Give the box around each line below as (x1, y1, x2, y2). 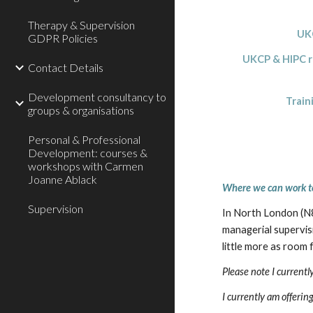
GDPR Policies (28, 31, 98, 45)
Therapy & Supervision (28, 18, 135, 31)
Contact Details (28, 61, 103, 74)
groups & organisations (28, 103, 134, 117)
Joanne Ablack (28, 173, 97, 186)
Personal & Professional (28, 133, 140, 146)
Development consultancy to (28, 90, 166, 103)
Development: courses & (28, 146, 147, 159)
